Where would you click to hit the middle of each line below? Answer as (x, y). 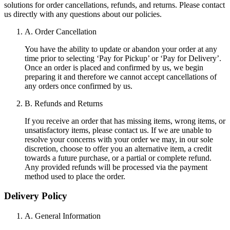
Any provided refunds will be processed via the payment (116, 167)
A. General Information (63, 216)
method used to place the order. (75, 176)
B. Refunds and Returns (64, 103)
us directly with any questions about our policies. (83, 14)
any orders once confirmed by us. (79, 86)
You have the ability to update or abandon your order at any (121, 49)
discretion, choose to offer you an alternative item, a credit (118, 148)
